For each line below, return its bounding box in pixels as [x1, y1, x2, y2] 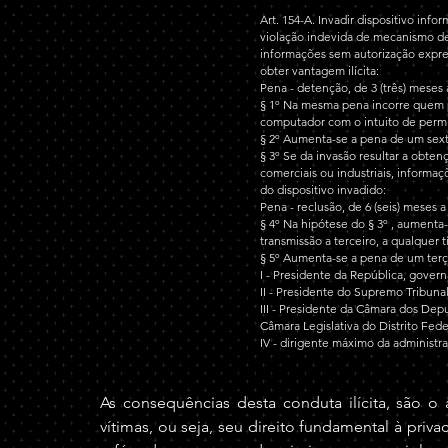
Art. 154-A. [260, 12, 318, 27]
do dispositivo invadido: [260, 182, 386, 197]
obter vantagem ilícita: [260, 63, 379, 78]
